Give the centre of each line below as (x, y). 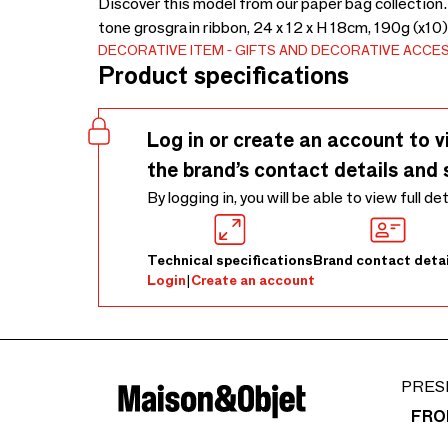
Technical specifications (230, 260)
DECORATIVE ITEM (161, 50)
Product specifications (223, 75)
